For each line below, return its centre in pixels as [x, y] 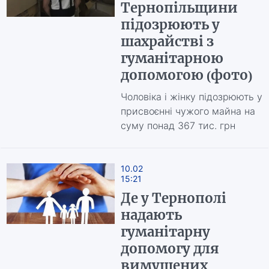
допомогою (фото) [186, 75]
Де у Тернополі [173, 198]
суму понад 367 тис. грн [178, 125]
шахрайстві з [167, 41]
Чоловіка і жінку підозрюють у [191, 97]
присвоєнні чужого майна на [188, 111]
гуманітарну [165, 232]
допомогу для [170, 249]
